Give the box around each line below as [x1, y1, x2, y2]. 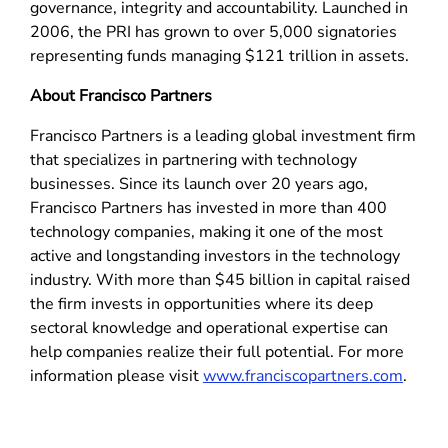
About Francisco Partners [30, 85, 212, 108]
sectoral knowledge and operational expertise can [30, 317, 388, 340]
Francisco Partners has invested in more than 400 [30, 197, 387, 220]
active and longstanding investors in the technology [30, 245, 400, 268]
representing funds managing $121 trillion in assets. [30, 45, 409, 68]
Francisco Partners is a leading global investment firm [30, 125, 416, 148]
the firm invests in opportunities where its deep [30, 293, 373, 316]
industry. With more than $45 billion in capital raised [30, 269, 410, 292]
